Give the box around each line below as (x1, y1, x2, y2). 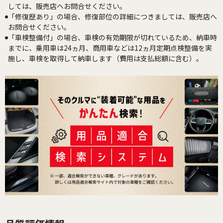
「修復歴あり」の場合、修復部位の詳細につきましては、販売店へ (8, 11, 217, 21)
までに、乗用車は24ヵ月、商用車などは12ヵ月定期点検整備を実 (8, 42, 212, 53)
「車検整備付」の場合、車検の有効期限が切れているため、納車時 (8, 32, 217, 42)
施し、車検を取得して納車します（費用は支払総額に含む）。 (8, 53, 203, 63)
